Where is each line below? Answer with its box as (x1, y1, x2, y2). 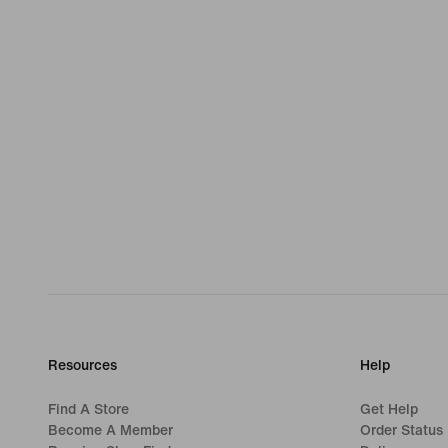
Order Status (360, 422, 443, 438)
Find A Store (48, 401, 129, 417)
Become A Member (48, 422, 173, 438)
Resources (48, 357, 117, 373)
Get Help (360, 401, 418, 417)
